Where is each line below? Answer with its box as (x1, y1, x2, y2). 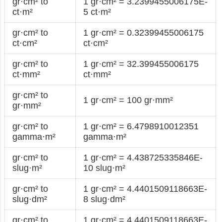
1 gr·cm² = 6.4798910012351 (83, 121, 199, 131)
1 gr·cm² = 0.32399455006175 (83, 27, 204, 38)
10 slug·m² (83, 163, 126, 173)
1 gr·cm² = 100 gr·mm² (83, 95, 173, 105)
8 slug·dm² (83, 194, 126, 204)
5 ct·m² (83, 6, 111, 17)
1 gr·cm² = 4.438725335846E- (83, 152, 203, 163)
